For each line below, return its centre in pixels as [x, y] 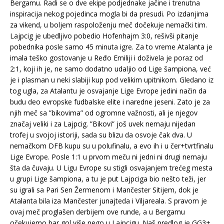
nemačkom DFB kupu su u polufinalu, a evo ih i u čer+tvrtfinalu [112, 146]
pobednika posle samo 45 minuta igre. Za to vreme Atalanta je [111, 47]
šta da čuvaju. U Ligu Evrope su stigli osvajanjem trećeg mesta [111, 168]
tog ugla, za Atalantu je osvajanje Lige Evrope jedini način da [108, 91]
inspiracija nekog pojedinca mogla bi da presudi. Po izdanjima [109, 14]
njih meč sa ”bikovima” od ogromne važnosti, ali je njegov [104, 113]
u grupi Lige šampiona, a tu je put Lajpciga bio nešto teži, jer [108, 179]
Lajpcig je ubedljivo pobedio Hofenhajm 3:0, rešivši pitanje [104, 36]
